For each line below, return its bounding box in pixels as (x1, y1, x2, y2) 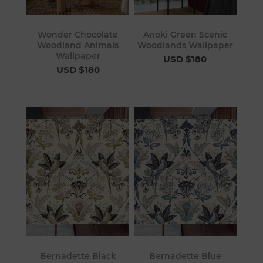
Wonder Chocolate (38, 29, 119, 40)
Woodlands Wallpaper (137, 39, 233, 50)
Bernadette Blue (149, 251, 221, 262)
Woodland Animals (37, 39, 119, 50)
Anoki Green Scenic (143, 29, 227, 40)
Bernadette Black (39, 251, 116, 262)
